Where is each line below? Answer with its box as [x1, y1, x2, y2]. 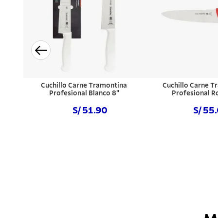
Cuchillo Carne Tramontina [41, 82, 127, 90]
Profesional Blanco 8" [49, 90, 119, 97]
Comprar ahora [59, 130, 109, 137]
